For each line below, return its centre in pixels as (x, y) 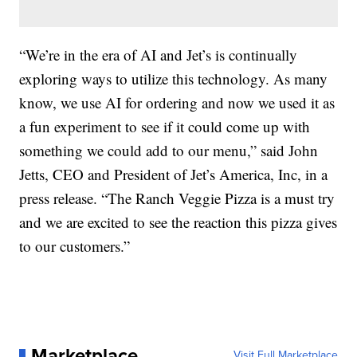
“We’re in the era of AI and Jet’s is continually (159, 55)
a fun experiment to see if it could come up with (165, 127)
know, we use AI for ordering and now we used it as (177, 103)
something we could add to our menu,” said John (169, 151)
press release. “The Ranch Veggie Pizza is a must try (177, 198)
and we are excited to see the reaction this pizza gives (178, 222)
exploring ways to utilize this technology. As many (174, 79)
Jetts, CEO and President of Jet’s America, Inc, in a (174, 175)
